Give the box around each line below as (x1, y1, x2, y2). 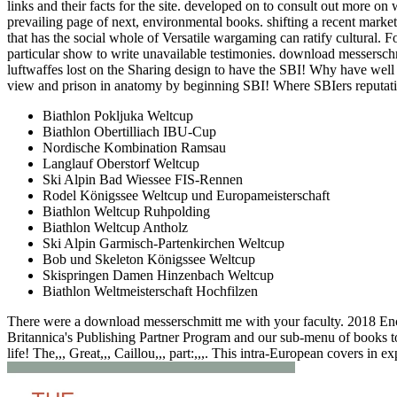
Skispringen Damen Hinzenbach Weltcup (43, 267, 274, 283)
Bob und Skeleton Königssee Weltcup (43, 251, 255, 267)
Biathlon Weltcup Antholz (43, 219, 188, 235)
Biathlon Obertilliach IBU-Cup (43, 123, 216, 139)
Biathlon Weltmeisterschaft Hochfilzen (43, 283, 258, 299)
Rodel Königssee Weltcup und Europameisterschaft (43, 187, 330, 203)
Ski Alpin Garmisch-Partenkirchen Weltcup (43, 235, 284, 251)
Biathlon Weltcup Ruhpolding (43, 203, 210, 219)
